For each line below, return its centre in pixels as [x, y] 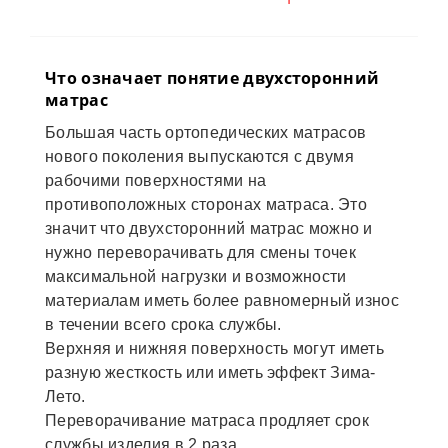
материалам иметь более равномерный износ [222, 301]
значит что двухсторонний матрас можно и [209, 229]
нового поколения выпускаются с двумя [199, 157]
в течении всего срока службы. [163, 325]
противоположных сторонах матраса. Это [206, 205]
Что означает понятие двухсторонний [212, 78]
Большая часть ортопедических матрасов [206, 133]
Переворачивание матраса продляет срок [207, 421]
